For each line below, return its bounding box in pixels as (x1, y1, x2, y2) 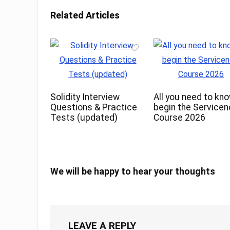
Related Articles (50, 10, 120, 21)
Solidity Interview (50, 92, 120, 103)
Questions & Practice (50, 102, 138, 113)
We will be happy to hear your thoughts (50, 166, 215, 177)
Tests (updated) (50, 112, 118, 123)
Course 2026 (154, 112, 206, 123)
